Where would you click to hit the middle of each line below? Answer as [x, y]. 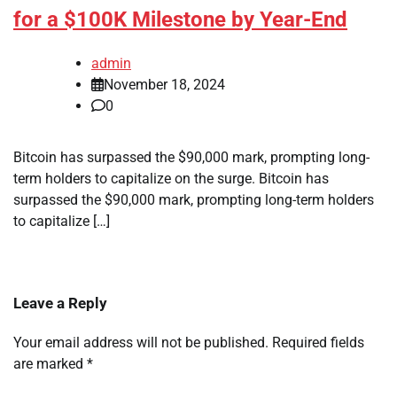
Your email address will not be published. [141, 342]
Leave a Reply [60, 303]
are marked [50, 363]
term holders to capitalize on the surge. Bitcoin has [171, 178]
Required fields [318, 342]
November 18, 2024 [164, 84]
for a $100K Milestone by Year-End [180, 19]
